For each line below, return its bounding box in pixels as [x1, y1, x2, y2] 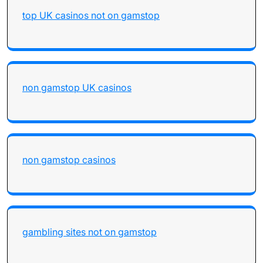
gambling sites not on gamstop [22, 226, 157, 238]
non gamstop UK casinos [22, 82, 131, 93]
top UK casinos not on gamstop [22, 9, 160, 21]
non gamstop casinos [22, 154, 116, 166]
